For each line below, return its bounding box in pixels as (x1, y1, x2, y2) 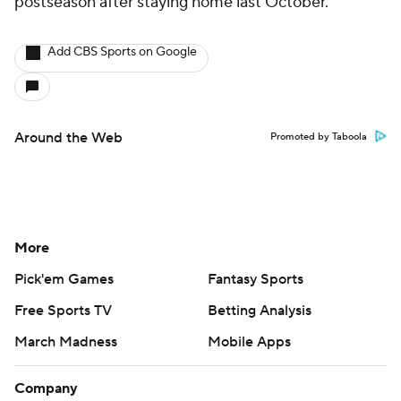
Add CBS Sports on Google (47, 44, 197, 60)
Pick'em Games (14, 270, 114, 288)
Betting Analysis (208, 302, 311, 320)
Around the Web (14, 129, 123, 147)
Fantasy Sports (208, 270, 303, 288)
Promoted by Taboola (270, 131, 367, 143)
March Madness (14, 333, 117, 351)
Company (14, 380, 78, 397)
